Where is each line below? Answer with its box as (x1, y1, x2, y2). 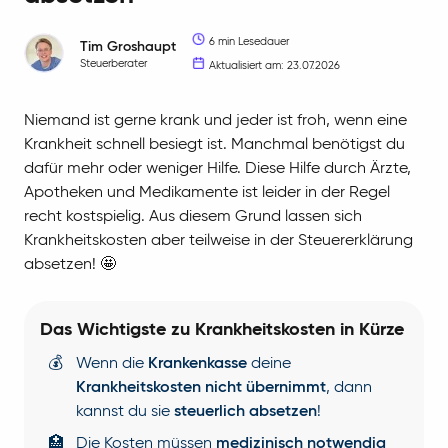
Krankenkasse (148, 356, 247, 373)
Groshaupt (107, 39, 176, 54)
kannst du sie (76, 404, 174, 421)
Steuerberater (80, 57, 147, 69)
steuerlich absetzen (174, 404, 317, 421)
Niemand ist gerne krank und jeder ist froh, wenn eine (24, 113, 407, 130)
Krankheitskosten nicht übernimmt (76, 380, 326, 397)
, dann (326, 380, 372, 397)
